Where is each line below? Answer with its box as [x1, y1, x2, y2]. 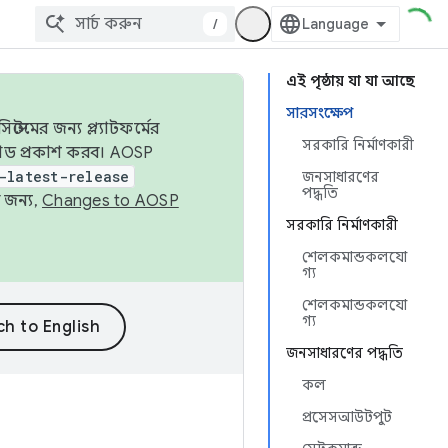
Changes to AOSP [42, 191, 179, 211]
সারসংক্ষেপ [286, 104, 353, 122]
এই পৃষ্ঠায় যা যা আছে [286, 72, 415, 90]
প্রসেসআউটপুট [302, 408, 392, 426]
